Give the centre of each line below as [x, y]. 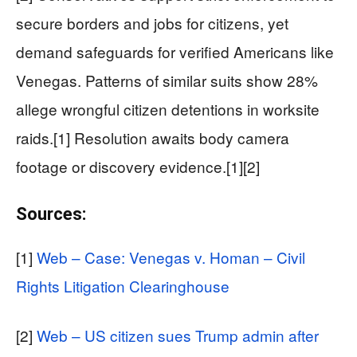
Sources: [51, 214]
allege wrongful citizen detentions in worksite [168, 109]
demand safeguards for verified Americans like [175, 52]
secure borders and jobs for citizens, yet [152, 23]
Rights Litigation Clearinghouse [123, 286]
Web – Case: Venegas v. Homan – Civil [171, 257]
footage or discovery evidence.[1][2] [138, 167]
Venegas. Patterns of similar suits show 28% [167, 80]
